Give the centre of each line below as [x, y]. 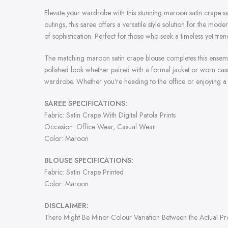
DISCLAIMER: [66, 206]
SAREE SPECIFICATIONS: [86, 104]
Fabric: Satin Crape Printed [84, 172]
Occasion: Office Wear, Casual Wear [100, 127]
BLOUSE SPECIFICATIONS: [89, 161]
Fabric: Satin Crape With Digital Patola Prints [110, 115]
